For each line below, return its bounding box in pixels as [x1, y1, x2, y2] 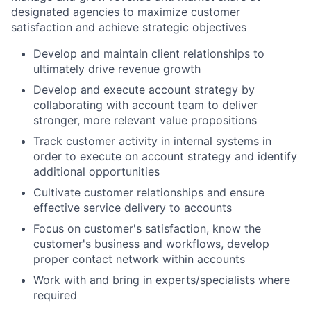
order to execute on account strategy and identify [33, 149, 297, 163]
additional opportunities [33, 165, 160, 178]
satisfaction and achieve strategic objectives [11, 20, 246, 34]
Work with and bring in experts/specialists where [33, 273, 290, 287]
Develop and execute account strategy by [33, 83, 255, 96]
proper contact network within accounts [33, 252, 245, 266]
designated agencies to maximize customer [11, 5, 240, 19]
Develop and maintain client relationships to [33, 47, 264, 60]
